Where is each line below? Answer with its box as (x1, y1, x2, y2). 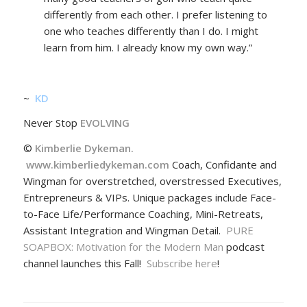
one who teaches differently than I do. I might (43, 24, 258, 38)
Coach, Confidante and (171, 158, 277, 172)
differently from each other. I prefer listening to (43, 8, 267, 22)
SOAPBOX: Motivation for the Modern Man (23, 240, 223, 254)
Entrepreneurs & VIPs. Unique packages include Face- (23, 191, 276, 205)
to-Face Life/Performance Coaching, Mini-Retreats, (23, 207, 263, 221)
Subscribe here (146, 256, 217, 271)
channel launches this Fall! (23, 256, 147, 271)
